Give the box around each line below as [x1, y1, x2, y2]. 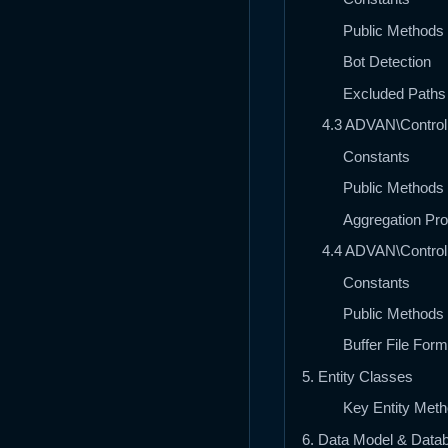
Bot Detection [342, 53, 431, 71]
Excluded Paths [342, 84, 446, 102]
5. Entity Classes [302, 367, 413, 385]
